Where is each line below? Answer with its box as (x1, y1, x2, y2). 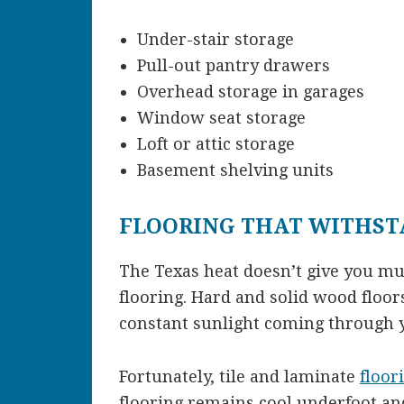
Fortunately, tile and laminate (119, 367, 360, 387)
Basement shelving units (137, 161, 334, 180)
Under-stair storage (137, 30, 294, 50)
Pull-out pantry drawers (137, 56, 330, 76)
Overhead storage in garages (137, 82, 364, 102)
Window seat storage (137, 108, 306, 128)
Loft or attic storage (137, 134, 295, 154)
